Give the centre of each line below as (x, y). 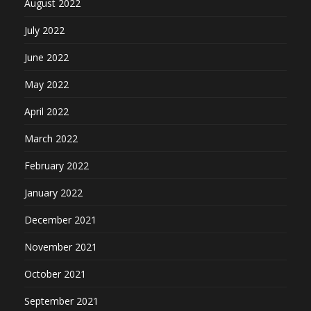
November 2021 (61, 246)
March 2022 (51, 138)
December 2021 (60, 219)
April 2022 (47, 111)
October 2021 (55, 274)
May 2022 (47, 84)
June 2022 (47, 57)
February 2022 (57, 165)
